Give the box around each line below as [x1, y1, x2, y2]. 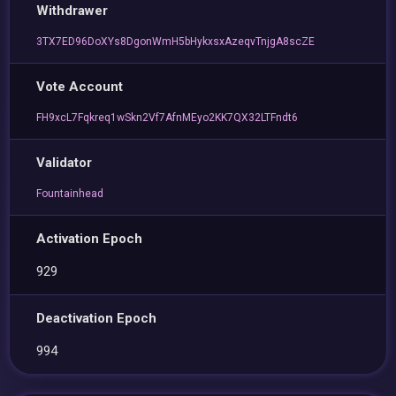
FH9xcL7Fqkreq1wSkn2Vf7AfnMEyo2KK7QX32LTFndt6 [36, 111, 299, 124]
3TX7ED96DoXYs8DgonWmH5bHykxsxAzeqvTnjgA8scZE [36, 35, 316, 48]
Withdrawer [36, 3, 109, 19]
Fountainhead [36, 187, 104, 200]
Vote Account [36, 79, 124, 95]
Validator [36, 155, 93, 171]
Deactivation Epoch [36, 310, 157, 326]
